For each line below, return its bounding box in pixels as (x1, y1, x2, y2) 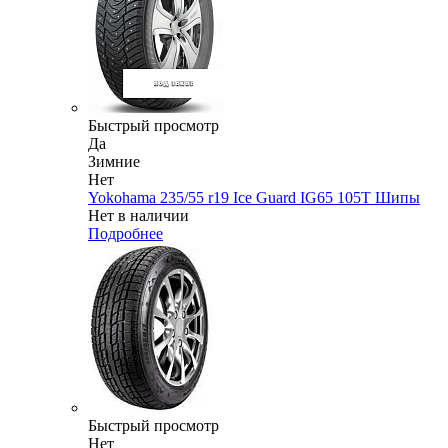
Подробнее (88, 225, 163, 243)
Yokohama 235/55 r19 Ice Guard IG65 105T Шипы (88, 189, 420, 207)
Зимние (88, 153, 140, 171)
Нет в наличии (88, 207, 189, 225)
